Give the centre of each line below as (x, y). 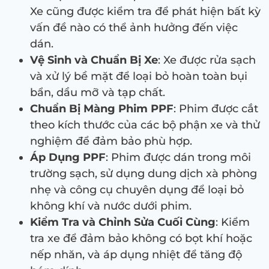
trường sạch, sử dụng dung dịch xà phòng (144, 173)
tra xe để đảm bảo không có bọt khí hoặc (141, 238)
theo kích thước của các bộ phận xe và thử (145, 125)
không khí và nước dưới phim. (111, 206)
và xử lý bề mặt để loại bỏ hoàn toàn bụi (139, 76)
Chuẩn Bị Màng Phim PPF (102, 108)
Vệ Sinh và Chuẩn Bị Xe (94, 60)
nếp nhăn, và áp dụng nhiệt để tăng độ (136, 254)
